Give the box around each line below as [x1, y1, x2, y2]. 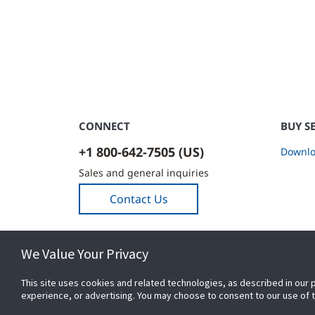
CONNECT [79, 119, 130, 133]
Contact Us [109, 191, 168, 207]
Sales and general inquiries [79, 166, 209, 179]
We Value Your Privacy [21, 245, 148, 262]
